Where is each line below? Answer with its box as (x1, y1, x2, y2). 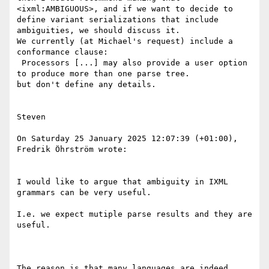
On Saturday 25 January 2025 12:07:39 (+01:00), (17, 134, 238, 144)
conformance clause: (17, 47, 108, 57)
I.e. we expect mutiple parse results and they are (17, 210, 252, 219)
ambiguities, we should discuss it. (17, 26, 180, 35)
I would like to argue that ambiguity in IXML (17, 177, 228, 187)
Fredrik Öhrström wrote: (17, 145, 127, 154)
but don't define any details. (17, 80, 156, 89)
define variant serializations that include (17, 15, 219, 25)
